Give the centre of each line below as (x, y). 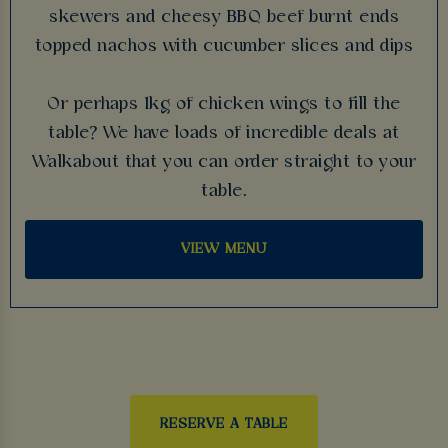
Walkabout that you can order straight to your (224, 162)
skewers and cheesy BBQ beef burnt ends (224, 17)
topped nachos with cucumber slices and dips (224, 46)
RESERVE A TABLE (224, 423)
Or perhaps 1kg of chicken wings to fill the (224, 104)
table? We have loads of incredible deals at (224, 133)
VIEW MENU (224, 249)
